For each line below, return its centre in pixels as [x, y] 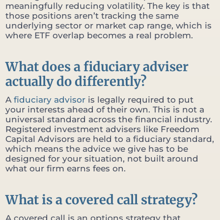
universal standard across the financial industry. [109, 120]
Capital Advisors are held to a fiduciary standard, [110, 139]
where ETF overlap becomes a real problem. [99, 36]
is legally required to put [139, 100]
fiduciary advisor [50, 100]
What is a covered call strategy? [101, 200]
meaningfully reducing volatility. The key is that [108, 6]
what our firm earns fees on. [66, 169]
